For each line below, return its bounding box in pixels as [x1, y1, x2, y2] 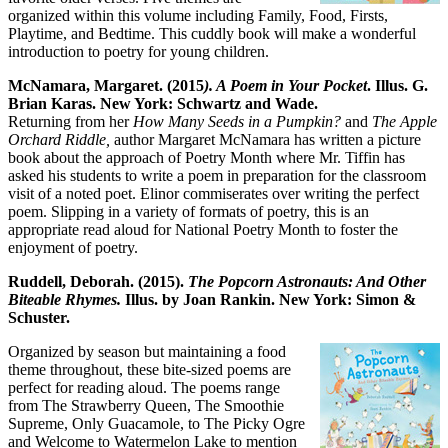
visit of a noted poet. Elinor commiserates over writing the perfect [8, 184, 419, 202]
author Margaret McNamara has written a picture [114, 130, 421, 148]
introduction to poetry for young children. [8, 42, 269, 60]
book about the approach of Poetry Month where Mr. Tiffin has [8, 148, 405, 166]
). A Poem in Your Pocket [204, 76, 367, 94]
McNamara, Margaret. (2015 [8, 76, 204, 94]
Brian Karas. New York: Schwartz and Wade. [8, 94, 318, 112]
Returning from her [8, 112, 133, 130]
